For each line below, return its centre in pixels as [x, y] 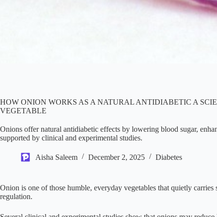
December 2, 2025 [116, 157]
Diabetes [169, 157]
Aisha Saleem [56, 157]
